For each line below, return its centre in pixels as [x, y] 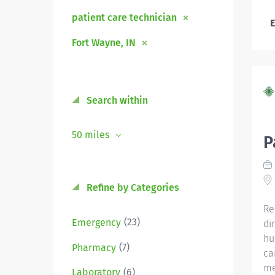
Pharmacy [94, 247]
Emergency [96, 222]
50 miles [92, 135]
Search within [116, 100]
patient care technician [124, 17]
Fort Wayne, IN [104, 43]
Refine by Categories [132, 188]
